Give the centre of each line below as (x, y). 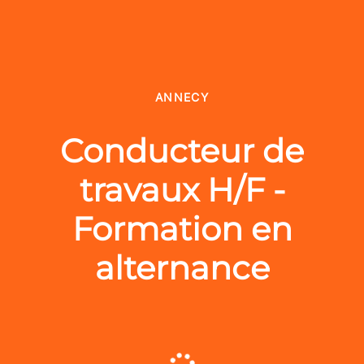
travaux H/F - (182, 190)
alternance (182, 268)
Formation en (182, 229)
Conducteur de (182, 151)
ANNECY (182, 97)
